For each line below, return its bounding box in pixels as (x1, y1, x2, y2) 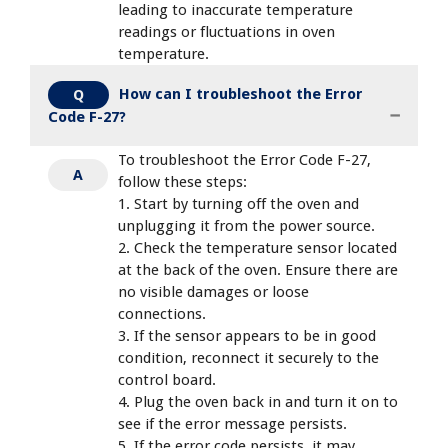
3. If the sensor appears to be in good (118, 327, 376, 346)
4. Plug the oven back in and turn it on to (118, 393, 398, 412)
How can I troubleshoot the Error (119, 85, 363, 104)
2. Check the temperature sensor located (118, 239, 397, 258)
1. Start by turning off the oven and (118, 195, 359, 214)
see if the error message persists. (118, 415, 347, 434)
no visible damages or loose (118, 283, 309, 302)
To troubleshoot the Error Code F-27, (118, 151, 371, 170)
